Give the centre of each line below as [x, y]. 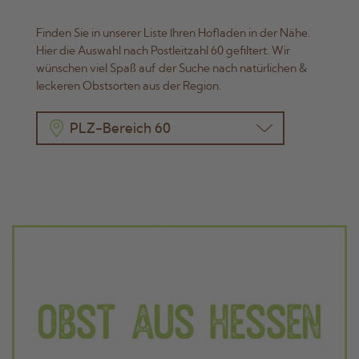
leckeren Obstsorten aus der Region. [129, 86]
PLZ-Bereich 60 [120, 128]
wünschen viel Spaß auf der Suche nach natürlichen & [171, 69]
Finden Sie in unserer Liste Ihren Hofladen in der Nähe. [173, 33]
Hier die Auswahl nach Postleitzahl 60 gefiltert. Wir [163, 51]
